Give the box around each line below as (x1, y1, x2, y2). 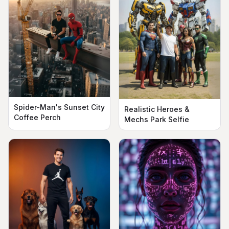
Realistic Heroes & (124, 105, 190, 114)
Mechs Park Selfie (124, 115, 189, 124)
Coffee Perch (14, 112, 61, 122)
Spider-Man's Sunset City (14, 102, 105, 111)
